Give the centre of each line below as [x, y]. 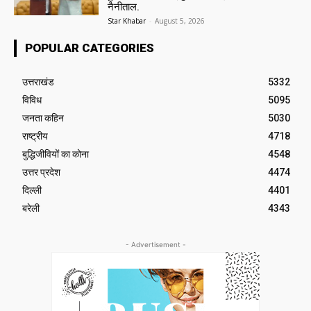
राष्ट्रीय [35, 136]
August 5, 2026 [180, 21]
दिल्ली [32, 191]
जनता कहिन [43, 118]
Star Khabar [127, 21]
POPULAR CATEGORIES [90, 48]
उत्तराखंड [38, 82]
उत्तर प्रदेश [41, 173]
